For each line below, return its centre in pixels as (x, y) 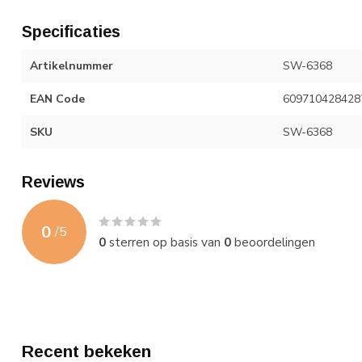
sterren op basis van (165, 242)
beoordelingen (273, 242)
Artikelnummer (72, 66)
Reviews (53, 182)
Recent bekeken (86, 351)
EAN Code (57, 99)
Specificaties (71, 32)
